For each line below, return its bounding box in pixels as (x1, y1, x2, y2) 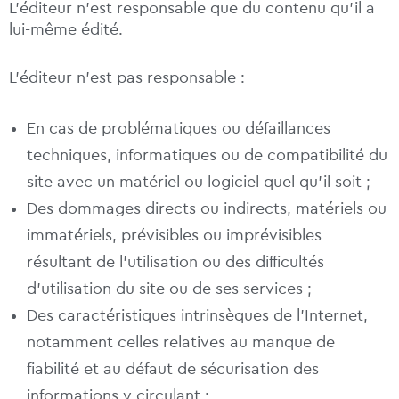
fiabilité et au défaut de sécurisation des (27, 360, 319, 379)
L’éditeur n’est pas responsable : (9, 69, 245, 87)
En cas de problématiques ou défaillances (27, 119, 330, 138)
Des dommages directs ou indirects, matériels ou (27, 199, 387, 218)
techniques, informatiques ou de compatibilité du (27, 146, 387, 165)
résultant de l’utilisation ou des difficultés (27, 253, 324, 272)
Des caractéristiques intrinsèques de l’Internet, (27, 306, 368, 325)
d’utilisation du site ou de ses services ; (27, 280, 312, 298)
